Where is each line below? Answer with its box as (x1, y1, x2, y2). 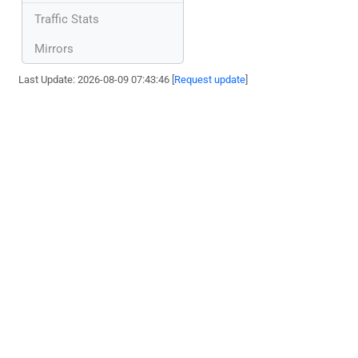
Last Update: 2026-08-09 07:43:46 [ (18, 73, 175, 86)
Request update (174, 73, 246, 86)
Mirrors (34, 41, 74, 56)
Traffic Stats (34, 11, 99, 26)
